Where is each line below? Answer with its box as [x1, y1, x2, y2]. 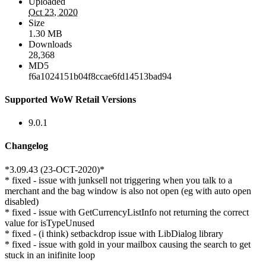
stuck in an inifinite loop [5, 249, 95, 260]
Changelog [5, 141, 48, 151]
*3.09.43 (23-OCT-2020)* [5, 164, 104, 175]
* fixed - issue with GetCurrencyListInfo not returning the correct [5, 207, 249, 217]
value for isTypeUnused [5, 217, 94, 228]
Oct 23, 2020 [28, 7, 78, 17]
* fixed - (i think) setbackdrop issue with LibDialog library [5, 228, 223, 239]
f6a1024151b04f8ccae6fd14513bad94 [28, 71, 172, 81]
